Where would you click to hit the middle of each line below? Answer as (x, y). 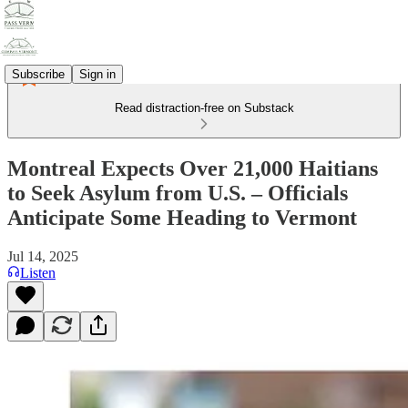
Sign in (97, 74)
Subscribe (38, 74)
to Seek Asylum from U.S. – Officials (178, 193)
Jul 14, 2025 (43, 256)
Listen (38, 272)
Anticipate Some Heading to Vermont (182, 217)
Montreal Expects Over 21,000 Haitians (193, 168)
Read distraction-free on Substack (204, 108)
